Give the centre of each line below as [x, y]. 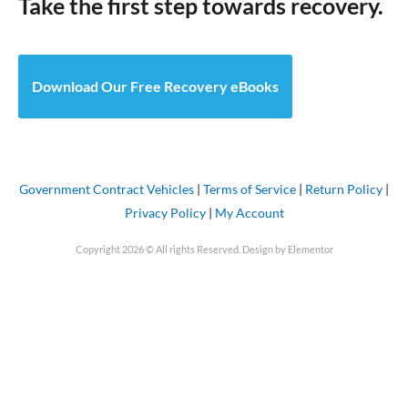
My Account [249, 212]
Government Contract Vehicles [107, 189]
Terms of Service [250, 189]
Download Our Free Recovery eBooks [155, 86]
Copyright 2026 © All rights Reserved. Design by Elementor [204, 250]
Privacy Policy [165, 212]
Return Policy [344, 189]
